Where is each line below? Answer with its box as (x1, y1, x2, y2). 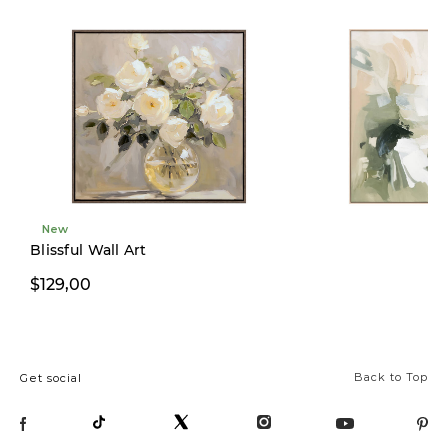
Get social (20, 371, 82, 386)
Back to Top (354, 370, 428, 385)
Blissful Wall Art (30, 241, 147, 260)
